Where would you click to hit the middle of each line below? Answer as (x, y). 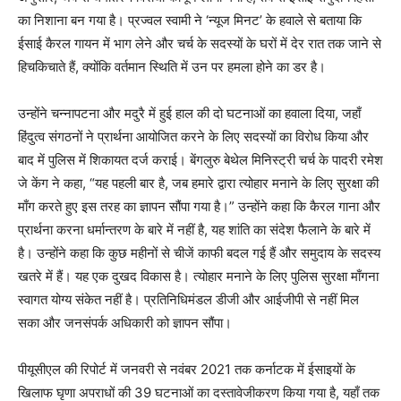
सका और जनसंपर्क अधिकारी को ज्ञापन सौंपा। (125, 323)
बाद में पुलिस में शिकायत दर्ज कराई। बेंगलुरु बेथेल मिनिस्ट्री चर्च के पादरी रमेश (200, 160)
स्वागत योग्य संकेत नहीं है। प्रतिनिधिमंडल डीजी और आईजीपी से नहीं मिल (188, 300)
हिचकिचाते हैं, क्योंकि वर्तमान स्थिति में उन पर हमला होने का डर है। (172, 67)
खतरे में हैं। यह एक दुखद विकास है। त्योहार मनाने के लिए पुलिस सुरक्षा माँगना (198, 277)
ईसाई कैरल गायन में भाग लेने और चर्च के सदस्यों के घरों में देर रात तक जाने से (200, 44)
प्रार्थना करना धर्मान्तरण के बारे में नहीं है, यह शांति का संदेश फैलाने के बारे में (194, 230)
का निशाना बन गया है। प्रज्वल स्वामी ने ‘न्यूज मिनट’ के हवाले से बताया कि (190, 21)
